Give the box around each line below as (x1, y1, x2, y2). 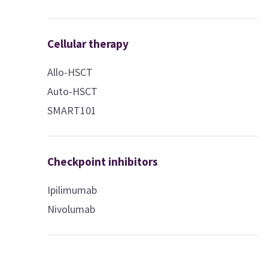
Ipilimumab (47, 182, 98, 197)
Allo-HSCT (47, 65, 93, 79)
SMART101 (47, 103, 97, 117)
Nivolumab (47, 202, 96, 216)
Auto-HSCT (47, 84, 98, 98)
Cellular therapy (47, 36, 129, 51)
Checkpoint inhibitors (47, 154, 159, 169)
